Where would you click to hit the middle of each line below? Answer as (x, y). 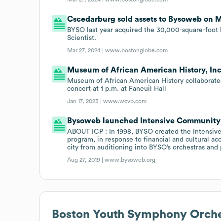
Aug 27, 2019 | (86, 160)
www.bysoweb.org (130, 160)
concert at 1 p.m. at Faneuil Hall (117, 89)
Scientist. (82, 38)
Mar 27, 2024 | (86, 50)
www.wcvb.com (125, 101)
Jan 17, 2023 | (85, 101)
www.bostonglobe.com (137, 50)
